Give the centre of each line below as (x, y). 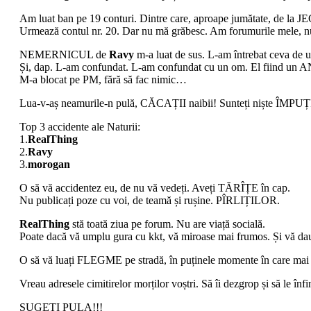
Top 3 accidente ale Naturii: (80, 127)
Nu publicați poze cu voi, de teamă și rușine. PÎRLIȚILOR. (150, 201)
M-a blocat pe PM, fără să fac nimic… (103, 80)
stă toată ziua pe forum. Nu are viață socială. (167, 224)
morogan (49, 165)
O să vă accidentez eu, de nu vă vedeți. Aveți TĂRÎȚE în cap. (155, 188)
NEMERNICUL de (64, 55)
